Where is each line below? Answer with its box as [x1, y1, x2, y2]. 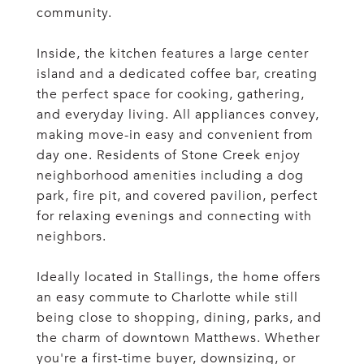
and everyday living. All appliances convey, [37, 106, 319, 123]
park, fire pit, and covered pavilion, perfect [37, 188, 318, 204]
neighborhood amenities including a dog [37, 167, 304, 184]
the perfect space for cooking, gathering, [37, 86, 305, 102]
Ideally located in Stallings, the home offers [37, 269, 321, 285]
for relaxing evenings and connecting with [37, 208, 312, 224]
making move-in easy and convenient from [37, 127, 314, 143]
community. [37, 5, 112, 21]
